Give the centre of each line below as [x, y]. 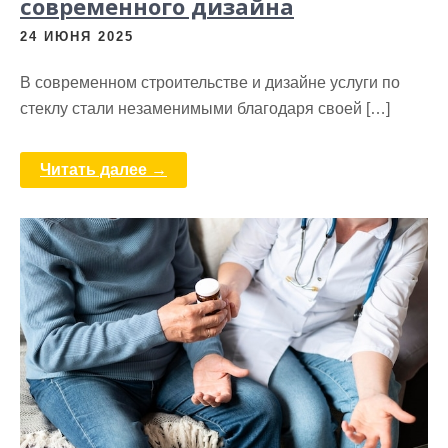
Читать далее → [103, 170]
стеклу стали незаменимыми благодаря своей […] [205, 109]
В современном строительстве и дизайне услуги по [210, 83]
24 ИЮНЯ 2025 [77, 37]
